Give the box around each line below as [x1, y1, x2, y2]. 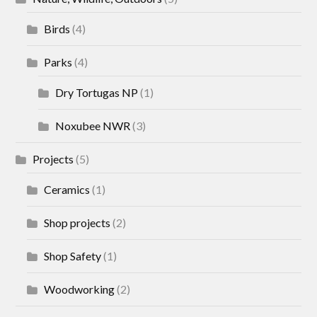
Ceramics [44, 183, 91, 197]
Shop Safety [44, 249, 102, 263]
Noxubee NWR [55, 119, 131, 133]
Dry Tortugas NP [55, 86, 139, 100]
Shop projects [44, 216, 111, 230]
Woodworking [44, 282, 115, 296]
